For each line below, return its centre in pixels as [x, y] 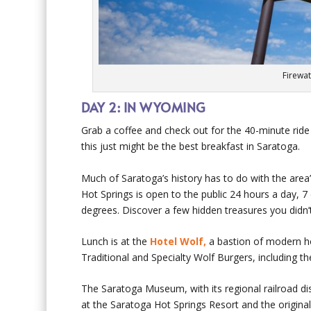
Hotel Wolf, [178, 241]
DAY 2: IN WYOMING [143, 108]
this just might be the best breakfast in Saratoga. [191, 146]
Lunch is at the [116, 241]
